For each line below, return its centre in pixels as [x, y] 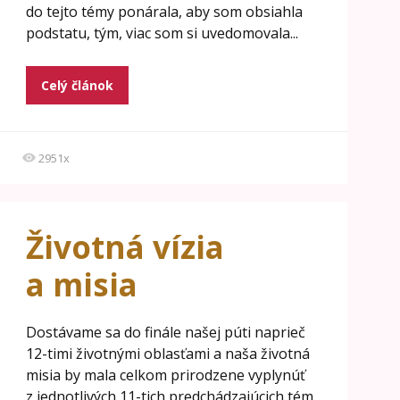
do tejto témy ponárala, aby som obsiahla [164, 12]
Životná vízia [125, 247]
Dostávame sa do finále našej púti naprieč [165, 332]
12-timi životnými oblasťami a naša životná [167, 354]
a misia [81, 284]
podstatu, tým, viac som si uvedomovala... [162, 33]
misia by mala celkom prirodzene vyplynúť [165, 375]
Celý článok [77, 85]
